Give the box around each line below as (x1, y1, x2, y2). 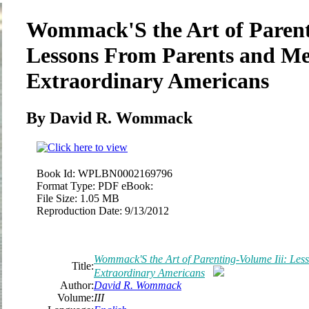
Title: (72, 259, 94, 272)
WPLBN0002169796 (78, 167, 172, 179)
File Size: (37, 192, 77, 204)
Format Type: (37, 179, 95, 192)
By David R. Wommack (26, 108, 192, 127)
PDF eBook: (98, 179, 153, 192)
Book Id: (37, 167, 75, 179)
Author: (60, 279, 94, 291)
